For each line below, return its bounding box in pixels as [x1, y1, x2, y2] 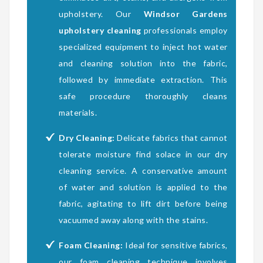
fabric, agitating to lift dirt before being [59, 198, 228, 208]
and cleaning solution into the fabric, [59, 58, 228, 68]
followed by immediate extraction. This [59, 74, 228, 85]
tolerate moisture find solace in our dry [59, 149, 228, 159]
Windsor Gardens [143, 8, 228, 19]
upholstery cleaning [59, 25, 141, 35]
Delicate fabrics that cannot [114, 132, 228, 143]
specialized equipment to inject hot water [59, 41, 228, 52]
